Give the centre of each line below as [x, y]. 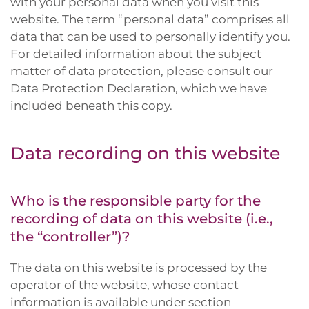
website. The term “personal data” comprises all [150, 19]
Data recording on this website [145, 153]
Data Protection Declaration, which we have [139, 88]
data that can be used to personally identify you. [150, 37]
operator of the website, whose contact [124, 285]
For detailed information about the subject [136, 54]
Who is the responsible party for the [136, 201]
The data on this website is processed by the [139, 268]
